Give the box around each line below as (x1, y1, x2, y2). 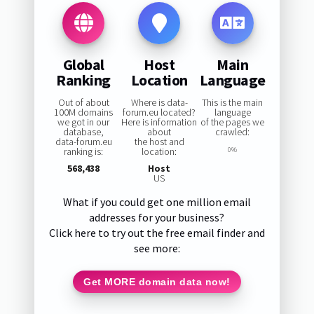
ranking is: (64, 145, 104, 158)
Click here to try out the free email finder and (48, 226, 265, 240)
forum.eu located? (123, 106, 196, 119)
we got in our (57, 116, 110, 129)
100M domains (54, 106, 114, 119)
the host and (134, 135, 184, 149)
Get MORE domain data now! (83, 275, 231, 287)
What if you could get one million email (62, 195, 251, 210)
